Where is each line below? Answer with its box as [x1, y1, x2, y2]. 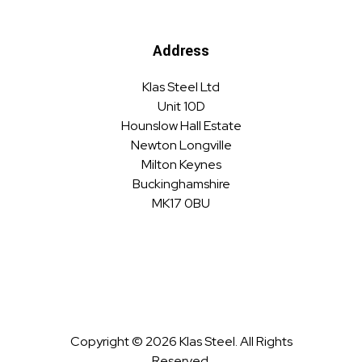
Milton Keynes [141, 155, 221, 173]
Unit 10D [157, 97, 205, 115]
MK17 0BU [152, 194, 210, 212]
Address [153, 40, 209, 61]
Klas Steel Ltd [142, 78, 220, 95]
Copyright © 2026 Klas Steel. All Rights [69, 332, 293, 350]
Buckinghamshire [132, 175, 230, 192]
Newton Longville [130, 136, 232, 154]
